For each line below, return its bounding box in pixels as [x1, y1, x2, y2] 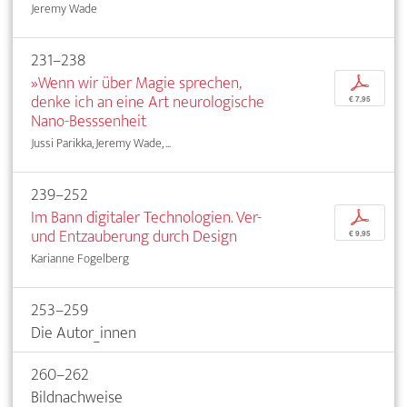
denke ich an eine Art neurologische [31, 87, 264, 116]
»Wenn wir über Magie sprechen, [31, 68, 241, 97]
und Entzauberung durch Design [31, 222, 237, 251]
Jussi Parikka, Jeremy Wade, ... [31, 132, 171, 154]
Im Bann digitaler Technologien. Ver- [31, 203, 262, 232]
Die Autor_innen [31, 318, 136, 347]
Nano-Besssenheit [31, 106, 146, 135]
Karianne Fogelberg [31, 247, 129, 269]
